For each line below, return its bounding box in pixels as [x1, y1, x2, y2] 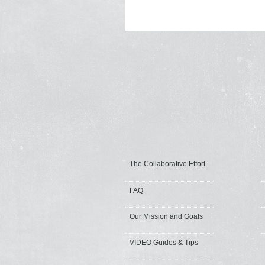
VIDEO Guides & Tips [130, 238, 198, 247]
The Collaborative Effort [130, 160, 205, 169]
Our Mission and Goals [130, 212, 203, 221]
